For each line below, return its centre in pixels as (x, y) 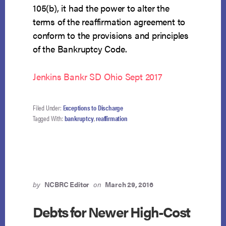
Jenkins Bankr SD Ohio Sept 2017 (98, 77)
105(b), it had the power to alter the (101, 8)
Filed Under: (48, 108)
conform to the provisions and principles (111, 35)
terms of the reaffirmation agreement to (109, 22)
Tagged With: (49, 118)
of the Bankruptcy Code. (80, 49)
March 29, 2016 (129, 184)
